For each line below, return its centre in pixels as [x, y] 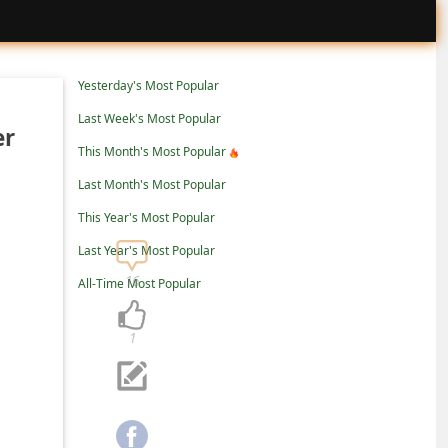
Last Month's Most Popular [152, 184]
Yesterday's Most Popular [148, 85]
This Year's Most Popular [146, 217]
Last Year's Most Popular [146, 250]
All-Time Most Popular [139, 283]
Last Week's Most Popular [149, 118]
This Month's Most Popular [152, 151]
